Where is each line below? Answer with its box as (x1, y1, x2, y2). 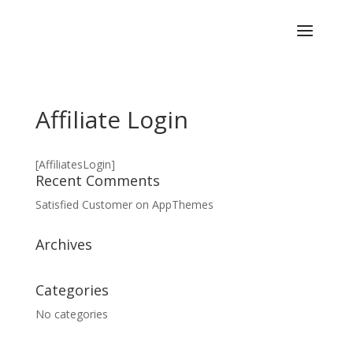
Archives (35, 235, 92, 254)
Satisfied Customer (35, 197, 132, 212)
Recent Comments (35, 171, 160, 190)
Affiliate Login (35, 103, 188, 136)
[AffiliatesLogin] (35, 157, 115, 172)
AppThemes (151, 197, 214, 212)
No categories (35, 307, 108, 321)
